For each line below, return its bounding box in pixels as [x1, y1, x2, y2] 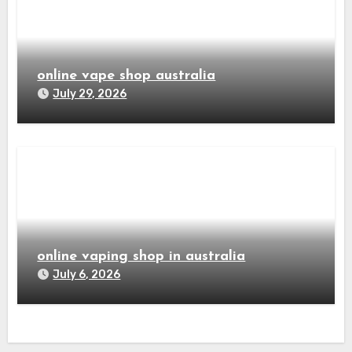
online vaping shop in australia [37, 249, 246, 265]
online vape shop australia [37, 68, 216, 84]
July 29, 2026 [53, 87, 127, 101]
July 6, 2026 [53, 268, 121, 282]
